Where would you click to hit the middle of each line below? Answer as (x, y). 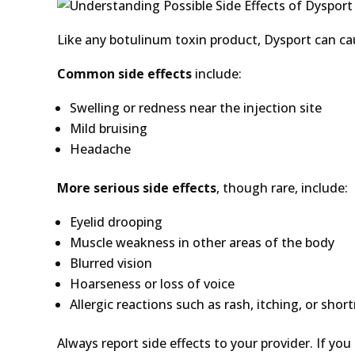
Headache (100, 149)
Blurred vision (111, 263)
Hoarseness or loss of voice (152, 283)
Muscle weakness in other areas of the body (202, 242)
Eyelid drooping (116, 221)
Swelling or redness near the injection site (196, 107)
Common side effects (124, 73)
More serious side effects (137, 187)
